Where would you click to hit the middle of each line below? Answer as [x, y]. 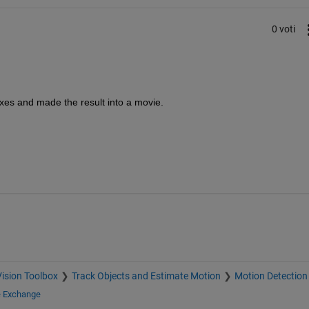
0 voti [283, 29]
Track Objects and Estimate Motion [146, 276]
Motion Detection [271, 276]
